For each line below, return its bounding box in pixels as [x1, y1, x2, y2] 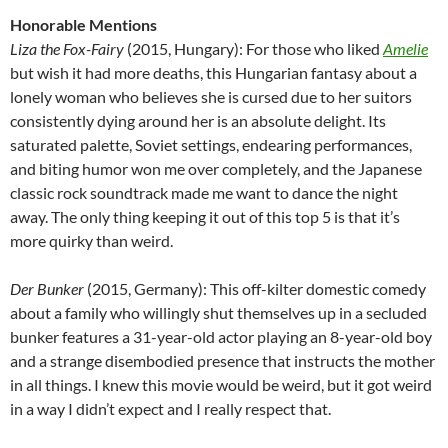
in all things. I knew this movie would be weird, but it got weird [10, 375, 432, 395]
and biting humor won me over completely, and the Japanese [10, 159, 422, 179]
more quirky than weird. [10, 231, 173, 251]
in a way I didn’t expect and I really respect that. [10, 399, 331, 419]
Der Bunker [10, 279, 84, 299]
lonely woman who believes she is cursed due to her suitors [10, 87, 412, 107]
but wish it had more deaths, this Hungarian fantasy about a [10, 63, 417, 83]
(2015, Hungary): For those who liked [124, 39, 383, 59]
